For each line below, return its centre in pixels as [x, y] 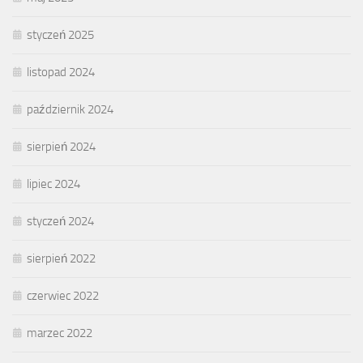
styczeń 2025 [60, 34]
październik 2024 [70, 109]
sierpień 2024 [61, 146]
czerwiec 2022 [63, 295]
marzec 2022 [60, 333]
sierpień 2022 [61, 258]
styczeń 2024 [60, 221]
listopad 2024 [61, 72]
